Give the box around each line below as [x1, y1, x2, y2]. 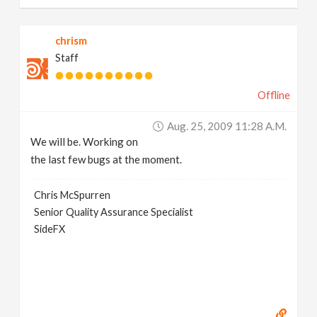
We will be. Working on [30, 135, 139, 148]
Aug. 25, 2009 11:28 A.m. [166, 120, 287, 132]
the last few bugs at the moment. [30, 153, 183, 166]
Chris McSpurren [34, 189, 111, 201]
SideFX [34, 223, 66, 235]
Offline [257, 89, 290, 101]
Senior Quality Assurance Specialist [34, 206, 194, 218]
